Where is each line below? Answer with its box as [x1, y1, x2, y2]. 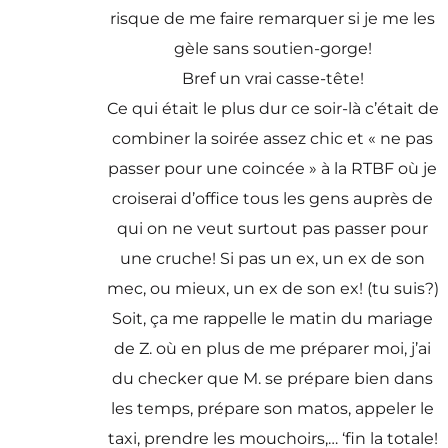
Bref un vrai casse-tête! [181, 68, 364, 88]
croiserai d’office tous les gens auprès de [112, 188, 434, 208]
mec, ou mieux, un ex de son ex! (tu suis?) [106, 278, 439, 298]
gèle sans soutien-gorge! [173, 38, 372, 58]
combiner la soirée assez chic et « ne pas [112, 128, 434, 148]
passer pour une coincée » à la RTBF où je [108, 158, 438, 178]
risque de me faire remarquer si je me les [110, 8, 436, 28]
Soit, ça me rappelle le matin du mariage [112, 308, 434, 328]
